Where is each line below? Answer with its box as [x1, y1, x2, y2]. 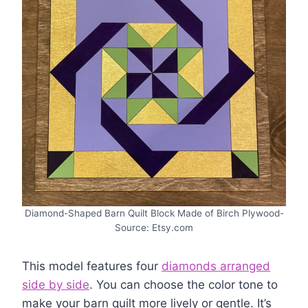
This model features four [22, 259, 162, 273]
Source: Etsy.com [115, 222, 193, 233]
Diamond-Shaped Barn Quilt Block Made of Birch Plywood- [24, 208, 284, 219]
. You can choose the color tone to [89, 278, 278, 291]
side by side [22, 278, 89, 291]
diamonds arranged [162, 259, 270, 273]
